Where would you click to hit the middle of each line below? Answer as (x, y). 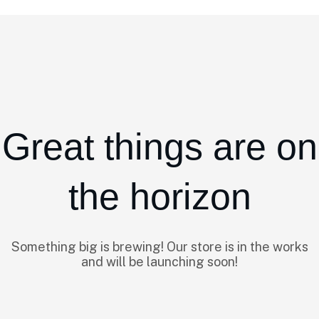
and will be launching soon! (159, 262)
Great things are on (159, 147)
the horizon (159, 197)
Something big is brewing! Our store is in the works (159, 247)
